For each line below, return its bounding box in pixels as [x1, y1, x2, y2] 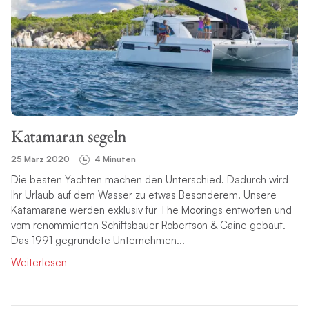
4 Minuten [94, 154, 136, 165]
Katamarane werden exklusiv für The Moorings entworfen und [10, 203, 292, 217]
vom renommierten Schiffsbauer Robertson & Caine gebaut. [10, 219, 286, 232]
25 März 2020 [10, 154, 70, 165]
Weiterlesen [10, 256, 67, 270]
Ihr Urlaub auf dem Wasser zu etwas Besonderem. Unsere [10, 188, 277, 202]
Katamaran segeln [10, 125, 128, 148]
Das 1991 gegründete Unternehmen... [10, 234, 185, 248]
